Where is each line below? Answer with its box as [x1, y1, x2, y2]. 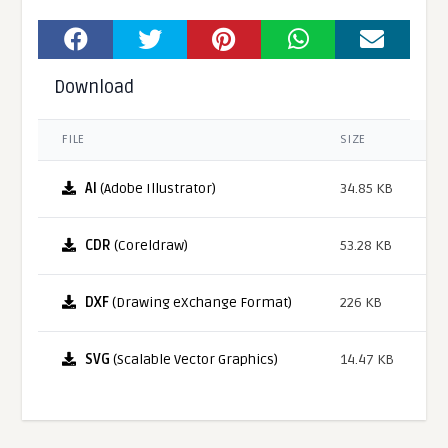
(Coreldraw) [111, 236, 189, 254]
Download [54, 75, 135, 98]
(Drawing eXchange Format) [109, 293, 293, 311]
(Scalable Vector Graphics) [110, 350, 279, 368]
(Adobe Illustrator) [97, 179, 217, 197]
